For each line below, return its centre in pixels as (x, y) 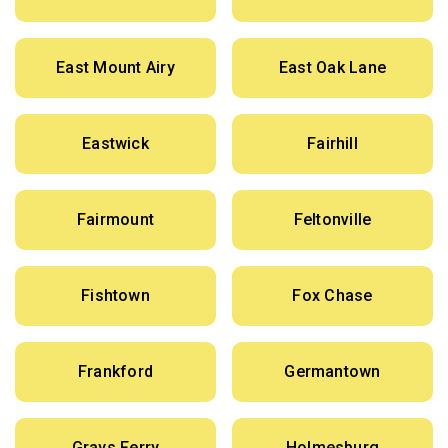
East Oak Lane (332, 68)
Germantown (332, 372)
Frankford (115, 372)
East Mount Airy (115, 68)
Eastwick (115, 144)
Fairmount (115, 220)
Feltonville (332, 220)
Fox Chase (332, 296)
